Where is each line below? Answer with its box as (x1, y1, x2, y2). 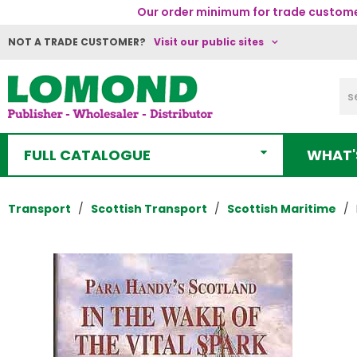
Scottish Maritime (227, 201, 336, 217)
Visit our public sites (154, 35, 264, 49)
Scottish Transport (91, 201, 207, 217)
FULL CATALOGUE (24, 145, 151, 165)
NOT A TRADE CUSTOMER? (8, 35, 146, 49)
